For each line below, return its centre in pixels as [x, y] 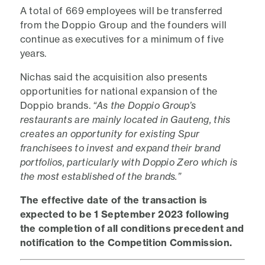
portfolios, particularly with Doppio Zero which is [129, 162]
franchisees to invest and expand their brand [120, 148]
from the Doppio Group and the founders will [123, 25]
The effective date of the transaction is [114, 200]
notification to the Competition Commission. [126, 243]
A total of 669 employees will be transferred [121, 11]
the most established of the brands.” [101, 176]
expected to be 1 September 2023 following [125, 214]
